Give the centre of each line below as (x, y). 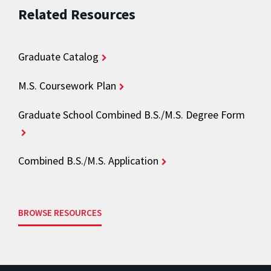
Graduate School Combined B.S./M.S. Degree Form (132, 114)
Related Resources (77, 14)
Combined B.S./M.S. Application (88, 160)
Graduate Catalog (58, 56)
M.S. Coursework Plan (67, 85)
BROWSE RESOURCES (60, 212)
